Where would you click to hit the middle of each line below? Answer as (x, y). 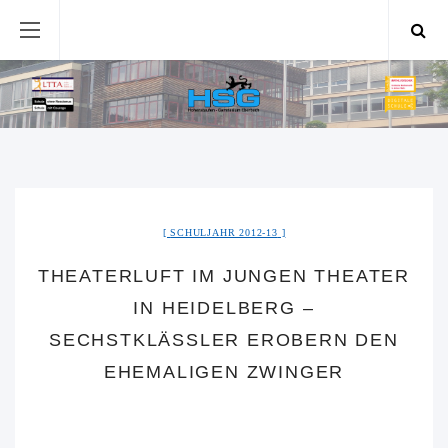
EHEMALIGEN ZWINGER (224, 372)
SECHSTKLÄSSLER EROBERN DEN (224, 340)
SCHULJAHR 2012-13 (224, 233)
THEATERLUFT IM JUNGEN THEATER (224, 276)
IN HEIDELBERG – (224, 308)
